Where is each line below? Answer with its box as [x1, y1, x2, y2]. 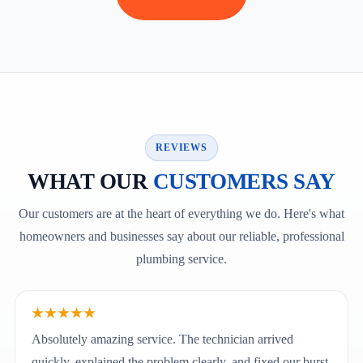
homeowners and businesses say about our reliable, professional [19, 228, 344, 243]
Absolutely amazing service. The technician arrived [32, 331, 293, 346]
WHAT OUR [28, 169, 153, 194]
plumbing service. [136, 251, 227, 266]
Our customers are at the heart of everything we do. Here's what [19, 206, 344, 220]
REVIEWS [156, 141, 207, 153]
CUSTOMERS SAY [152, 169, 335, 194]
